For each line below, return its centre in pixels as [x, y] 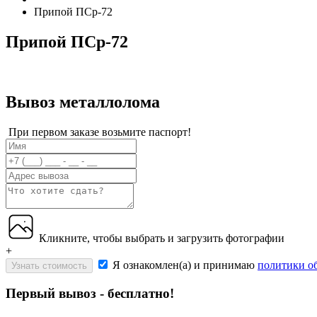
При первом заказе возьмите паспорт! [100, 132]
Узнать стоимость [49, 265]
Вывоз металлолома [83, 102]
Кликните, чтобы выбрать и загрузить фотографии [162, 238]
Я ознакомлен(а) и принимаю [185, 265]
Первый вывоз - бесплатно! [90, 294]
